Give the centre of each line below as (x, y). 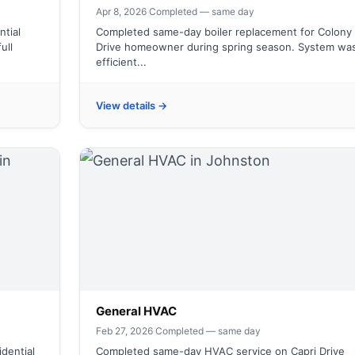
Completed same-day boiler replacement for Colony (224, 32)
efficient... (121, 62)
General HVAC (136, 311)
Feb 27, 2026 (124, 331)
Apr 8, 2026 (121, 11)
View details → (132, 105)
